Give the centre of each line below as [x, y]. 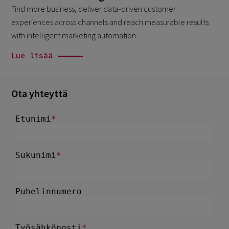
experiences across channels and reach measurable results [110, 22]
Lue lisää [32, 56]
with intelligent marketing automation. [75, 36]
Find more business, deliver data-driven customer [94, 9]
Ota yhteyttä [40, 94]
